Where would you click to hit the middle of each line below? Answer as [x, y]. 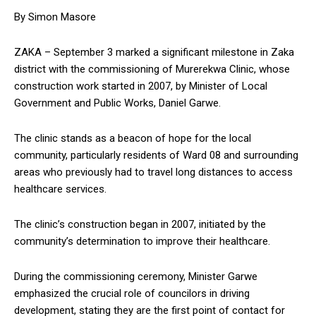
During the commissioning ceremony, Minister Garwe [136, 276]
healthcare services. [60, 189]
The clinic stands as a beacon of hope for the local [133, 138]
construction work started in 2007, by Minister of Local [141, 86]
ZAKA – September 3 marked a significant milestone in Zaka [154, 52]
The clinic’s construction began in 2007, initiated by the [140, 224]
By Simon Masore [55, 17]
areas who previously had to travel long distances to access [153, 172]
